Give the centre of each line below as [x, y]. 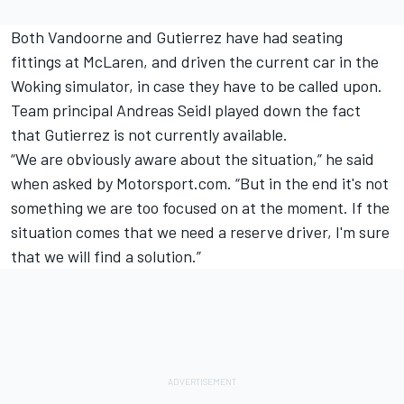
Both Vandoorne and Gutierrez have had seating [177, 37]
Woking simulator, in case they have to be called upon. [197, 85]
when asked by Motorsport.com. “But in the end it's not [200, 183]
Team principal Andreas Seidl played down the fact [186, 110]
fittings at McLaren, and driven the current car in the [195, 61]
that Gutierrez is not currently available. [149, 134]
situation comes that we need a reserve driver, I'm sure [200, 231]
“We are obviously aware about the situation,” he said [193, 158]
